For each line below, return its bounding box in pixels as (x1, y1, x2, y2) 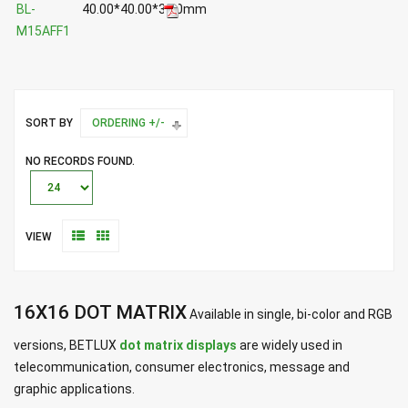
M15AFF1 (16, 24, 70, 39)
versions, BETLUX (14, 338, 119, 353)
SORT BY (25, 117, 73, 130)
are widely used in (237, 338, 342, 353)
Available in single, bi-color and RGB (187, 307, 393, 322)
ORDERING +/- (92, 117, 165, 130)
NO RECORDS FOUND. (25, 155, 135, 168)
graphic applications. (14, 382, 135, 397)
